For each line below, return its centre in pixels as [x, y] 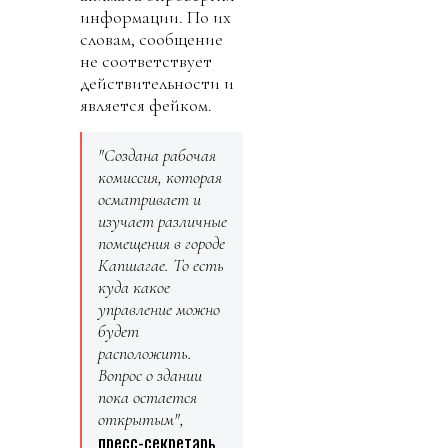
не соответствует [146, 61]
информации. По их [155, 17]
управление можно [159, 309]
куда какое [134, 287]
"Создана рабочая [157, 155]
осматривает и [149, 199]
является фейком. [146, 105]
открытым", [141, 419]
